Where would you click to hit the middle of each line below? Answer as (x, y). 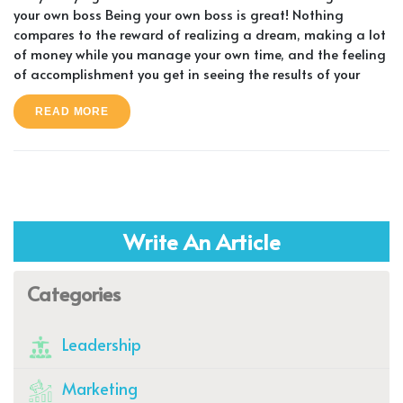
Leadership (100, 344)
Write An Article (201, 241)
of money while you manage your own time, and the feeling (200, 54)
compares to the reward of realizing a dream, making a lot (200, 34)
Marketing (98, 388)
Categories (74, 293)
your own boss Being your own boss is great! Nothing (179, 14)
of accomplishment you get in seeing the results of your (187, 74)
